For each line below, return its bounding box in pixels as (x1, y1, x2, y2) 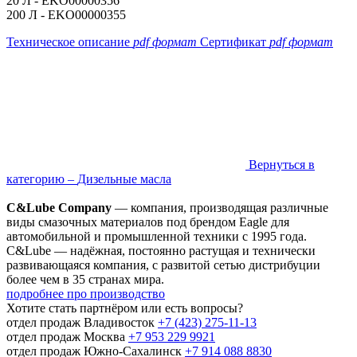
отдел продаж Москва (6, 330, 125, 344)
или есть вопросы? (138, 301, 243, 316)
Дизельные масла (77, 172, 171, 186)
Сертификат (200, 35, 266, 49)
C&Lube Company (6, 201, 112, 215)
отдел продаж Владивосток (6, 316, 155, 330)
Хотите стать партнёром (6, 301, 138, 316)
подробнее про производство (6, 287, 165, 301)
